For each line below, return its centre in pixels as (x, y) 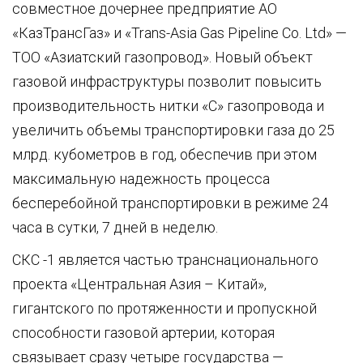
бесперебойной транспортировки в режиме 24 (170, 203)
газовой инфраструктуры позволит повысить (167, 81)
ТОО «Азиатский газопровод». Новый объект (162, 57)
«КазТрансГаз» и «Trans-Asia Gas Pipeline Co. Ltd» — (179, 32)
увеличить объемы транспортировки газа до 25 (173, 130)
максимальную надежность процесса (141, 178)
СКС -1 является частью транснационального (165, 259)
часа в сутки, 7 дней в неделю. (115, 227)
